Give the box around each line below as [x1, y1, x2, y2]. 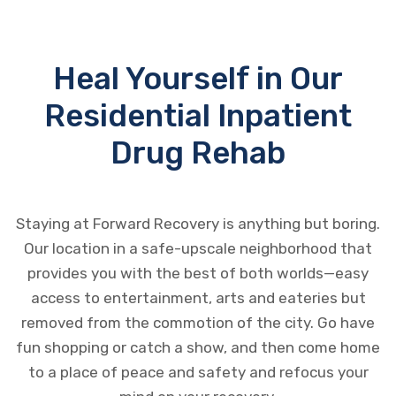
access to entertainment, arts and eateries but [30, 289, 366, 308]
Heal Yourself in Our [53, 60, 343, 98]
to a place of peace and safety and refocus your [27, 363, 369, 382]
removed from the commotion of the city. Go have [21, 314, 375, 332]
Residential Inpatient [44, 97, 352, 135]
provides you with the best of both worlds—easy [27, 264, 369, 283]
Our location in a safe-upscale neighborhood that [24, 240, 372, 258]
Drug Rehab [110, 134, 286, 172]
